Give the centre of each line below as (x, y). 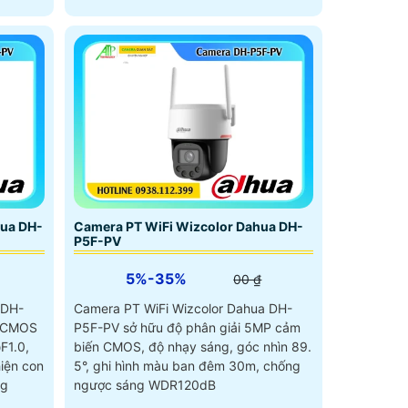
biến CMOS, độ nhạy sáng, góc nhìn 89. (192, 347)
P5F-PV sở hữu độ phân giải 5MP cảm (187, 328)
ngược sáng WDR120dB (144, 385)
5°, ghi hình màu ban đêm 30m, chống (187, 366)
